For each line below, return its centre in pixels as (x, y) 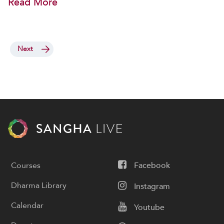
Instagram (152, 186)
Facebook (152, 165)
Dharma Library (39, 185)
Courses (26, 165)
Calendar (27, 205)
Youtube (149, 207)
